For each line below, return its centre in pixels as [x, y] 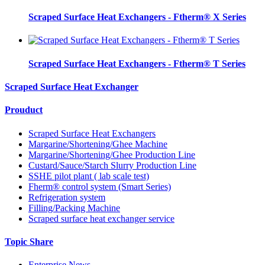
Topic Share [29, 241]
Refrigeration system [67, 197]
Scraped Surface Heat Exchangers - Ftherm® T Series [137, 63]
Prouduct [24, 110]
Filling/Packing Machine [74, 208]
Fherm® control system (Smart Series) [100, 186]
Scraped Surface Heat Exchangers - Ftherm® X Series [137, 17]
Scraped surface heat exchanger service [101, 218]
